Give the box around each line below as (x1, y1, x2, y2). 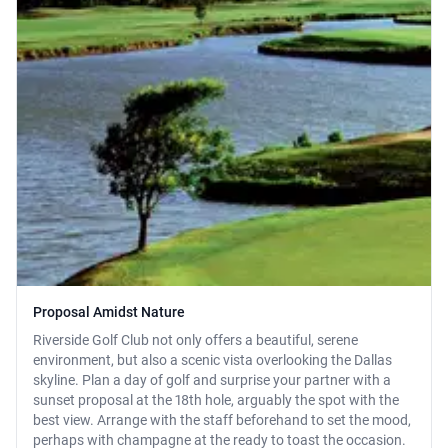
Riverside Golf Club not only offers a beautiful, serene (33, 332, 358, 349)
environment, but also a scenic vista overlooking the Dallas (33, 352, 392, 369)
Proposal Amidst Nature (33, 304, 185, 321)
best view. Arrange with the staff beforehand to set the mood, (33, 412, 411, 429)
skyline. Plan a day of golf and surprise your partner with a (33, 372, 391, 389)
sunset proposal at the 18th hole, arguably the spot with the (33, 392, 399, 409)
